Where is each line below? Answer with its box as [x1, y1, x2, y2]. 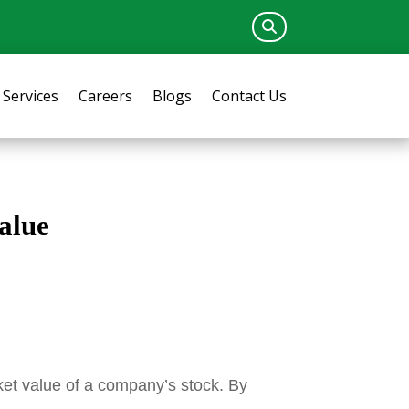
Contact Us [211, 85, 287, 106]
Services [2, 85, 58, 106]
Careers [78, 85, 132, 106]
